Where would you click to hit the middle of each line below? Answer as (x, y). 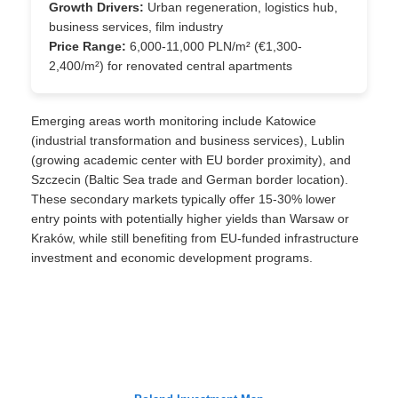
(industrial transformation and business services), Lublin (188, 140)
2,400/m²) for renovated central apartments (171, 66)
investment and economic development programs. (172, 258)
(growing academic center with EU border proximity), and (191, 160)
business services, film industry (136, 27)
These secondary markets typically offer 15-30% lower (183, 199)
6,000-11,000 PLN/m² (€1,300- (214, 46)
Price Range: (88, 46)
